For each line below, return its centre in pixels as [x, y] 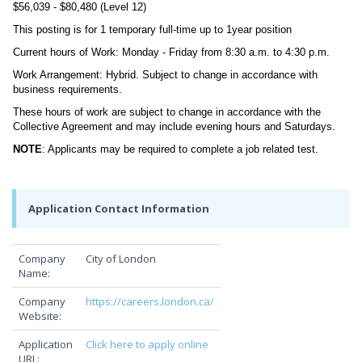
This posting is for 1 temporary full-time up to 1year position [152, 29]
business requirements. [67, 89]
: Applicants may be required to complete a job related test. [180, 149]
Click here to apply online [147, 344]
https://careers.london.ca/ [150, 301]
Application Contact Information [119, 208]
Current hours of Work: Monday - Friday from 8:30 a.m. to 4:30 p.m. [171, 52]
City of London [121, 259]
